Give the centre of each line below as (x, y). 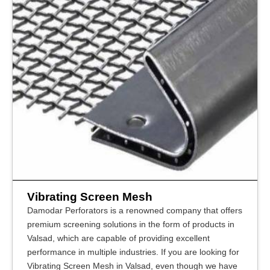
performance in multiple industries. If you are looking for (133, 252)
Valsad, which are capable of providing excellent (118, 238)
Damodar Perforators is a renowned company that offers (135, 210)
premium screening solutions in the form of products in (131, 224)
